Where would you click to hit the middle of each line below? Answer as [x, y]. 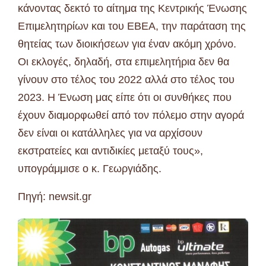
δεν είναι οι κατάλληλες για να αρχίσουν [110, 133]
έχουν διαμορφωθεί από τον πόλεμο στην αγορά [131, 115]
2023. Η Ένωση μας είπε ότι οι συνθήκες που [125, 97]
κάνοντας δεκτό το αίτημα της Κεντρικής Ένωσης [132, 8]
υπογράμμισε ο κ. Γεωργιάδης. [90, 168]
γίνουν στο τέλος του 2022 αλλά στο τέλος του [126, 79]
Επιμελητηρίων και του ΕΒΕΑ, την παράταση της [132, 26]
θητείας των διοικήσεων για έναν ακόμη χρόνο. [127, 44]
